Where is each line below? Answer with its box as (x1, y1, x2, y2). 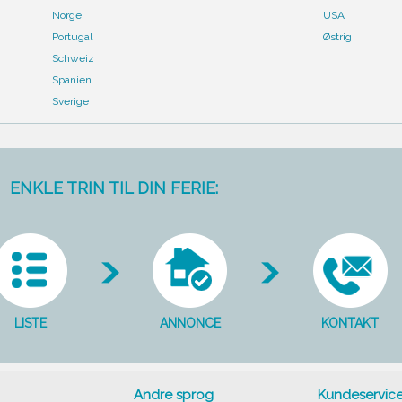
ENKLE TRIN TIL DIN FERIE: (9, 179, 218, 197)
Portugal (52, 31, 92, 43)
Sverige (52, 95, 89, 108)
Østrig (323, 31, 352, 43)
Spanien (52, 74, 92, 86)
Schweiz (52, 52, 94, 65)
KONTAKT (321, 316, 379, 330)
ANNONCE (160, 316, 221, 330)
